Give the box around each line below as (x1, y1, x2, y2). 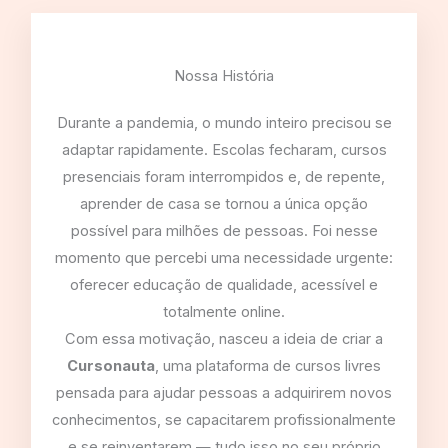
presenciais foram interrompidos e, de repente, (63, 168, 385, 186)
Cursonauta (67, 357, 155, 375)
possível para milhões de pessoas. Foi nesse (70, 222, 378, 240)
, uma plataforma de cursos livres (155, 357, 381, 375)
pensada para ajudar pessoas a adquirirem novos (56, 384, 392, 402)
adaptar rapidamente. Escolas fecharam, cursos (61, 141, 387, 159)
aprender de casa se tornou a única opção (80, 195, 368, 213)
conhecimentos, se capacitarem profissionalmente (52, 411, 396, 429)
